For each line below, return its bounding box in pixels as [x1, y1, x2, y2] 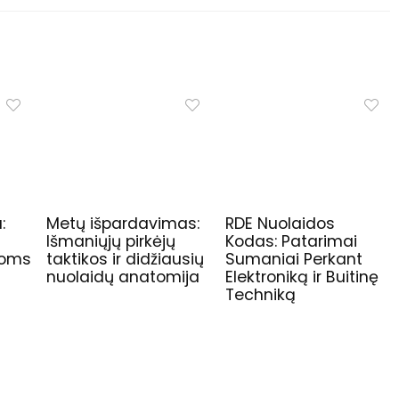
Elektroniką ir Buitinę [224, 266, 379, 289]
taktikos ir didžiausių [46, 248, 204, 271]
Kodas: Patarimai [224, 231, 357, 253]
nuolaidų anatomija [46, 266, 199, 289]
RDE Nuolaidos [224, 213, 335, 235]
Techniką [224, 284, 296, 306]
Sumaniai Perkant [224, 248, 362, 271]
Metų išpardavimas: [46, 213, 199, 235]
